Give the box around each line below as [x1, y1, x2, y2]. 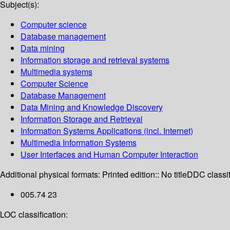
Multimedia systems [21, 66, 92, 78]
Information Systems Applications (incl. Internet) [21, 125, 193, 137]
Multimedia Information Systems [21, 137, 137, 149]
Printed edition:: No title [102, 168, 187, 181]
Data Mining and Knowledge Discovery [21, 101, 163, 113]
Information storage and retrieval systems [21, 54, 169, 66]
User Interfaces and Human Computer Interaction [21, 148, 198, 161]
